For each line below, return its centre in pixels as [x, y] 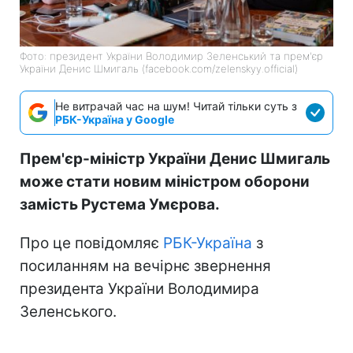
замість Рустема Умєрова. [120, 204]
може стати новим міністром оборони [165, 181]
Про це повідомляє [91, 243]
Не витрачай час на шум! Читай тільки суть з [176, 106]
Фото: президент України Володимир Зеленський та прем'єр [171, 56]
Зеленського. [68, 311]
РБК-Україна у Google [115, 119]
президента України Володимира [139, 288]
